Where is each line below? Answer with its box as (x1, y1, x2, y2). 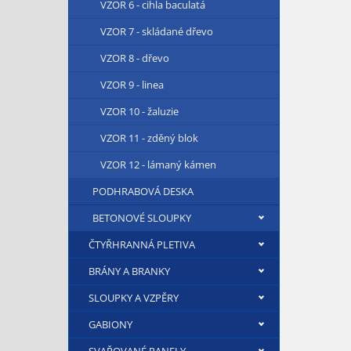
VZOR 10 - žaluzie (100, 104, 179, 118)
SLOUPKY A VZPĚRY (89, 291, 179, 305)
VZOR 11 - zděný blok (100, 131, 198, 145)
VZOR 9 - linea (100, 78, 164, 92)
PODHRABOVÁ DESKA (92, 184, 194, 198)
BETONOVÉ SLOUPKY (92, 211, 191, 225)
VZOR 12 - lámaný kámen (100, 157, 216, 172)
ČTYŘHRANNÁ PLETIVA (89, 237, 195, 251)
